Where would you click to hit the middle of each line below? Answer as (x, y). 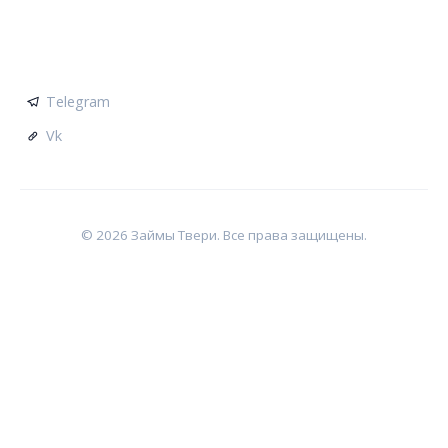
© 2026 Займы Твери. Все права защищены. (224, 234)
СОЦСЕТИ (60, 63)
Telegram (78, 102)
